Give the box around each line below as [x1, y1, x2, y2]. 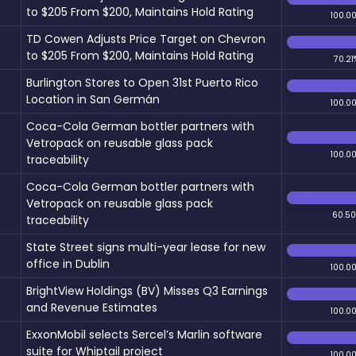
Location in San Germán [26, 91, 160, 107]
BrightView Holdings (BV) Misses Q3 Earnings [26, 282, 268, 299]
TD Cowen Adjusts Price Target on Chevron [26, 30, 265, 47]
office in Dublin [26, 255, 110, 272]
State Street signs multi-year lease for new [26, 238, 265, 255]
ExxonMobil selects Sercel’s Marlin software [26, 326, 262, 342]
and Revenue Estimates [26, 299, 157, 315]
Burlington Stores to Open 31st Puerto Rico [26, 74, 258, 91]
